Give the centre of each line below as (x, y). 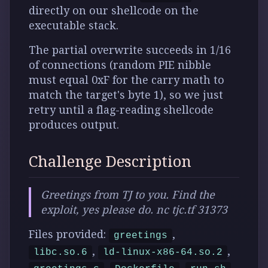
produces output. (74, 125)
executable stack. (74, 25)
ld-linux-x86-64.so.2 (163, 252)
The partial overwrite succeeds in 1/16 (130, 50)
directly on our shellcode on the (114, 10)
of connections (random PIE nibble (120, 65)
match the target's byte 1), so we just (126, 95)
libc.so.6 (60, 252)
